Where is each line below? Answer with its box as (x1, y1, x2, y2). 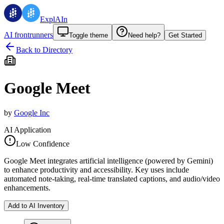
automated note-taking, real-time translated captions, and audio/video (4, 174, 220, 183)
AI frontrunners (4, 30, 53, 39)
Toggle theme (69, 31, 108, 39)
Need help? (128, 31, 160, 39)
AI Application (4, 125, 51, 134)
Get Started (168, 31, 202, 39)
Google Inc (14, 108, 49, 117)
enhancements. (4, 183, 50, 192)
